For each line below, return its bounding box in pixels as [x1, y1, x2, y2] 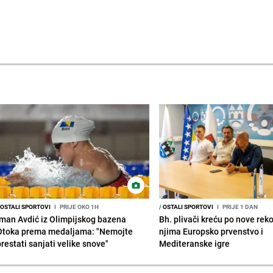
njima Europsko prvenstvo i [159, 225, 264, 237]
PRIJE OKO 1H [58, 202, 99, 211]
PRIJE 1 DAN [221, 202, 258, 211]
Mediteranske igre [159, 237, 230, 249]
